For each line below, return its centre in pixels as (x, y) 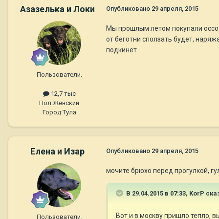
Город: (52, 112)
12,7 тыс (62, 93)
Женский (66, 103)
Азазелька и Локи (57, 9)
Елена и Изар (57, 151)
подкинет (121, 50)
